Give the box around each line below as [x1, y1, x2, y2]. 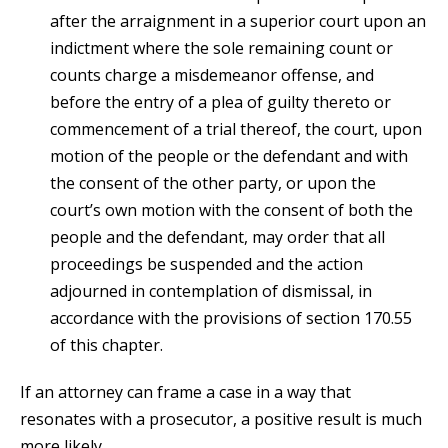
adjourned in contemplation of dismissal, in [50, 279, 372, 302]
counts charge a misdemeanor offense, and [50, 63, 374, 86]
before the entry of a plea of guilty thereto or [50, 90, 391, 113]
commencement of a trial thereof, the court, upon [50, 117, 422, 140]
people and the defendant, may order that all [50, 225, 385, 248]
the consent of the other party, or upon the [50, 171, 376, 194]
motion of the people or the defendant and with [50, 144, 408, 167]
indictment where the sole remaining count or [50, 36, 393, 59]
